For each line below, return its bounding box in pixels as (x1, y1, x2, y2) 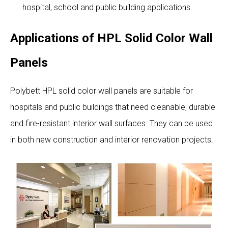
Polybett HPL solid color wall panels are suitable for (10, 85, 193, 96)
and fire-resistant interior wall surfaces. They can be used (10, 118, 213, 128)
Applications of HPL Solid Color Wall (10, 31, 213, 45)
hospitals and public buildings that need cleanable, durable (10, 102, 215, 112)
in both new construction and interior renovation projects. (10, 134, 213, 145)
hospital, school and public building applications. (22, 2, 192, 12)
